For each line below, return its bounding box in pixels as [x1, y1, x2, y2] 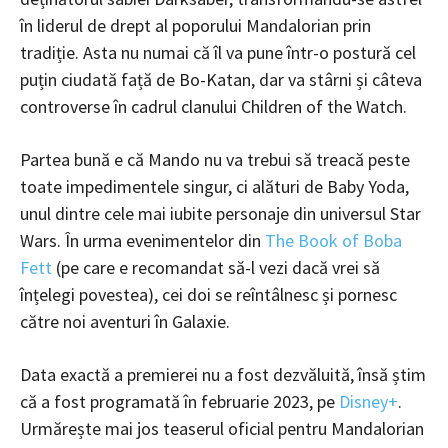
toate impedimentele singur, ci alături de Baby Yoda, [20, 174, 409, 198]
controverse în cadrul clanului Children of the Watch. [20, 94, 411, 118]
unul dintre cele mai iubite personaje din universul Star [20, 201, 421, 225]
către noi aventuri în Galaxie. [20, 309, 234, 333]
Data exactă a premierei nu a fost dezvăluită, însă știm [20, 362, 426, 386]
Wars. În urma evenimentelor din [20, 228, 261, 252]
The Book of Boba [265, 228, 402, 252]
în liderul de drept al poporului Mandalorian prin [20, 13, 371, 37]
